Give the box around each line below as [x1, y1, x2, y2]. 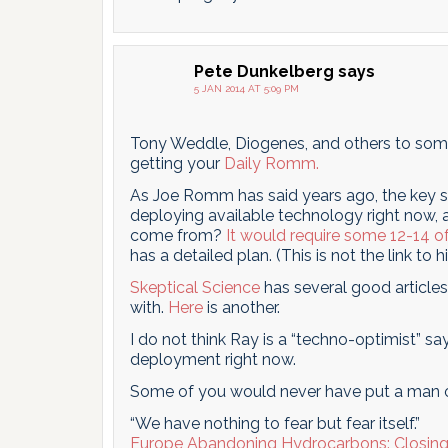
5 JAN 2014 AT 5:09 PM [194, 83, 299, 94]
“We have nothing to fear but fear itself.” [130, 414, 420, 433]
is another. [203, 298, 280, 317]
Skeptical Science [130, 278, 260, 297]
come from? [130, 226, 226, 245]
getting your [130, 154, 224, 173]
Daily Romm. [224, 154, 319, 173]
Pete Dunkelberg [194, 62, 334, 81]
